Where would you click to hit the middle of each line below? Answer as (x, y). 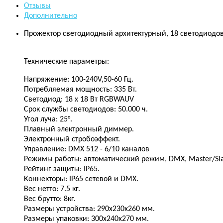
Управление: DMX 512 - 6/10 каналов (87, 149)
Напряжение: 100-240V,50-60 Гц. (79, 79)
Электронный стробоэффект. (72, 139)
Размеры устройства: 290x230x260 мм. (89, 209)
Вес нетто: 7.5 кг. (52, 189)
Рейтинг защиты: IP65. (62, 169)
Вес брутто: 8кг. (50, 199)
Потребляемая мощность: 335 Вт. (80, 89)
